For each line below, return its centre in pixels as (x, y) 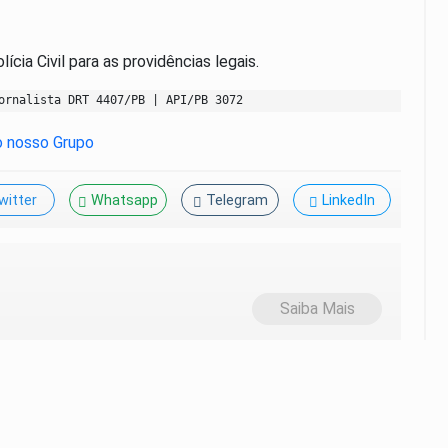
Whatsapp (124, 201)
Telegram (236, 201)
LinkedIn (348, 201)
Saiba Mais (317, 309)
